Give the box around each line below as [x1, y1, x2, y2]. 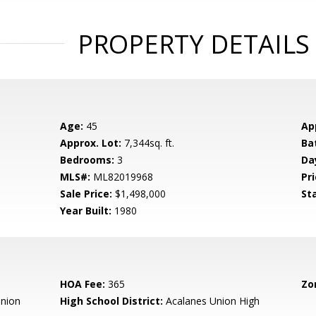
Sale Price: [60, 187, 113, 200]
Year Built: [60, 204, 112, 217]
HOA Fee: [60, 277, 106, 291]
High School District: [60, 294, 164, 308]
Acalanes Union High [163, 294, 260, 308]
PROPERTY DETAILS [77, 27, 310, 61]
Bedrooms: [60, 153, 115, 166]
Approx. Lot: [60, 136, 122, 150]
